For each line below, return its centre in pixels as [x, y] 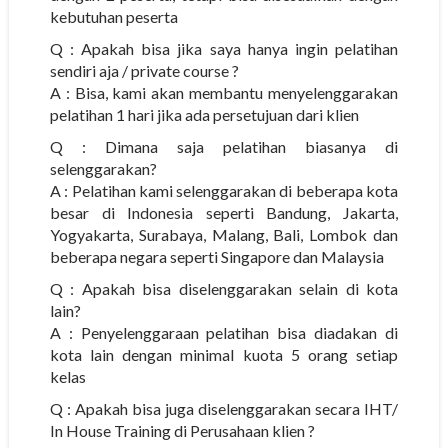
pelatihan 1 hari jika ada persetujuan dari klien [204, 114]
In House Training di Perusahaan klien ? [182, 430]
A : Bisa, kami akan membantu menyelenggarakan [224, 92]
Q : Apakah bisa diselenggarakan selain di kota [224, 288]
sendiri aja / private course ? [144, 70]
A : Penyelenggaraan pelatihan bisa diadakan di [224, 332]
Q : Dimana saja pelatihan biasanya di [224, 146]
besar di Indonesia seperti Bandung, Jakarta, [224, 212]
